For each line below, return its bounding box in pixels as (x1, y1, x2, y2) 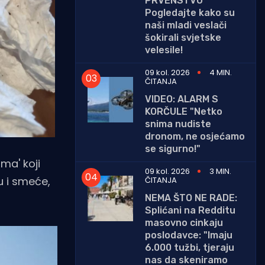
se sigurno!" (145, 143, 201, 154)
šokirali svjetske (145, 31, 221, 43)
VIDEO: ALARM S (145, 93, 218, 105)
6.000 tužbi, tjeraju (145, 241, 234, 253)
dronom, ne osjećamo (145, 130, 245, 142)
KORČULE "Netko (145, 105, 222, 117)
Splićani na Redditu (145, 204, 235, 216)
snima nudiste (145, 118, 211, 130)
